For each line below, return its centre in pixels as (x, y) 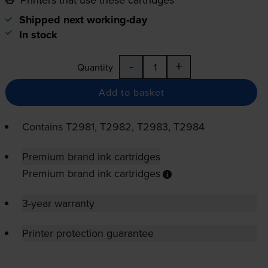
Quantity (95, 67)
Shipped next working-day (83, 20)
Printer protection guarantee (88, 233)
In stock (38, 35)
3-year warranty (58, 203)
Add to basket (131, 92)
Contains (44, 127)
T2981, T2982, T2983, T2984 (135, 127)
